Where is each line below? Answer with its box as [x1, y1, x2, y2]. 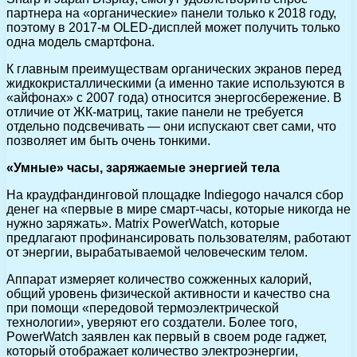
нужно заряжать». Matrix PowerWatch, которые [6, 216, 280, 230]
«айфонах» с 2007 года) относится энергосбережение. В [6, 90, 342, 104]
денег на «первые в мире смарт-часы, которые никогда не [6, 202, 351, 216]
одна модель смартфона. [6, 34, 155, 49]
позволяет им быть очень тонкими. [6, 133, 210, 147]
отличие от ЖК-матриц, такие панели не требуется [6, 104, 304, 119]
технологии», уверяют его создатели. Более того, [6, 315, 297, 329]
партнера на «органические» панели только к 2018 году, [6, 6, 336, 20]
